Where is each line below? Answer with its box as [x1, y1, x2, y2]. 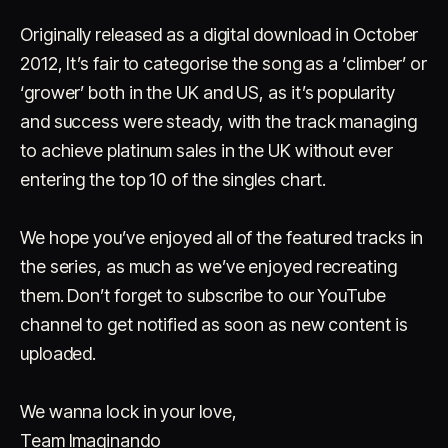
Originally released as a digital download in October [20, 24, 419, 45]
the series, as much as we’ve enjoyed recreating [20, 256, 397, 277]
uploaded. [20, 343, 97, 364]
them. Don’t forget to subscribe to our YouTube [20, 285, 386, 306]
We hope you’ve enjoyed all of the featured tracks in [20, 227, 424, 248]
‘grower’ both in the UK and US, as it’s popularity [20, 82, 395, 103]
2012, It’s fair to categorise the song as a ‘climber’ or [20, 53, 427, 74]
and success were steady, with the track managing [20, 111, 417, 132]
